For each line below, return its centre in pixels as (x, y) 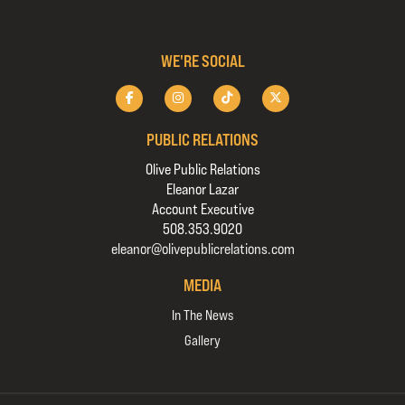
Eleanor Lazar (202, 189)
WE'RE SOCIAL (202, 61)
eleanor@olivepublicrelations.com (202, 249)
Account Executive (202, 209)
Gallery (202, 340)
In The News (202, 315)
